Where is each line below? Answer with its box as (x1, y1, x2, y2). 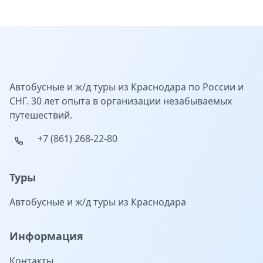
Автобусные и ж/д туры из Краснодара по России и (9, 80, 244, 93)
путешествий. (9, 109, 72, 122)
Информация (9, 229, 83, 243)
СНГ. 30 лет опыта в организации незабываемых (9, 95, 232, 107)
